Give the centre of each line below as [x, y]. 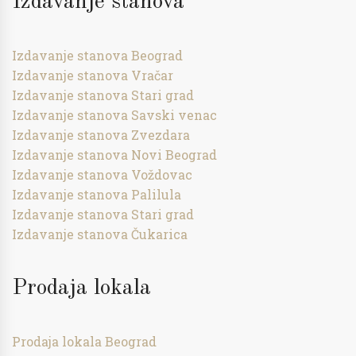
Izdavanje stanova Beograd [97, 55]
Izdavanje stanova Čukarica [100, 234]
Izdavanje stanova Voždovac [102, 174]
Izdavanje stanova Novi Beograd [114, 155]
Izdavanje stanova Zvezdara [101, 135]
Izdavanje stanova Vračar [93, 75]
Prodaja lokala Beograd [84, 341]
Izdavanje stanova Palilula [97, 194]
